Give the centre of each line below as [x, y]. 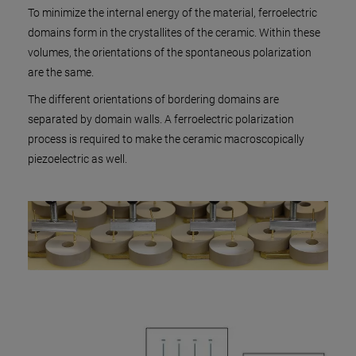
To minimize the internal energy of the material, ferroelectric [172, 13]
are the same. [61, 72]
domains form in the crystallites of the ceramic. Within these [174, 33]
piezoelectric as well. [77, 159]
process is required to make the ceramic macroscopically [166, 139]
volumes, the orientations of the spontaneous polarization [170, 52]
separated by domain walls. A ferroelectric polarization [161, 119]
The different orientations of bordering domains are [153, 99]
